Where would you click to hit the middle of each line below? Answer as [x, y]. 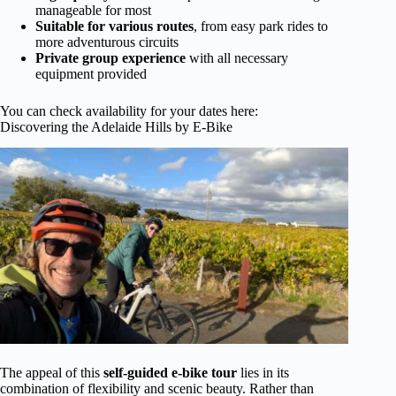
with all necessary [237, 57]
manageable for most [93, 10]
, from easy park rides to [261, 26]
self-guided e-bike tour [170, 373]
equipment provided [91, 73]
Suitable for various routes [114, 26]
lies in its [263, 373]
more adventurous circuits [107, 42]
